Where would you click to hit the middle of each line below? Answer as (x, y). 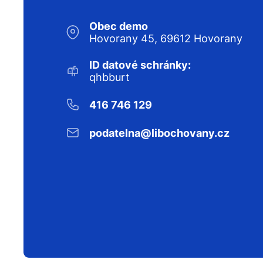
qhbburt (109, 77)
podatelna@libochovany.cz (159, 133)
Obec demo (119, 26)
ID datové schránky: (140, 65)
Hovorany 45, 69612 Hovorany (166, 39)
